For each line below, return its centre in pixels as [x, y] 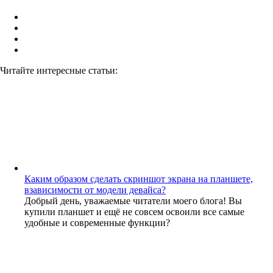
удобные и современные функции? [97, 222]
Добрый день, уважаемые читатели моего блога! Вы [133, 200]
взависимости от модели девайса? [95, 190]
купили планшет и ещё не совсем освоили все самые [134, 211]
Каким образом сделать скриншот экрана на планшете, [139, 179]
